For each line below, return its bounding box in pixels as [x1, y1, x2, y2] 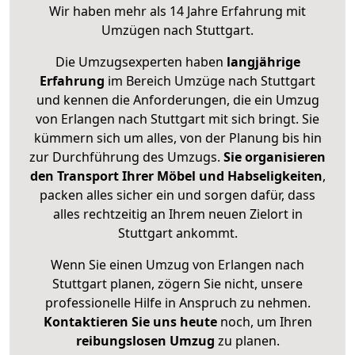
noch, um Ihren [216, 313, 312, 331]
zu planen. [214, 332, 280, 350]
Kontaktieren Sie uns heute [43, 313, 217, 331]
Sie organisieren [223, 148, 326, 166]
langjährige [226, 53, 300, 71]
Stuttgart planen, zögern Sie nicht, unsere [52, 275, 303, 293]
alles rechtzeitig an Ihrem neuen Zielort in [52, 205, 303, 223]
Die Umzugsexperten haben [55, 53, 227, 71]
